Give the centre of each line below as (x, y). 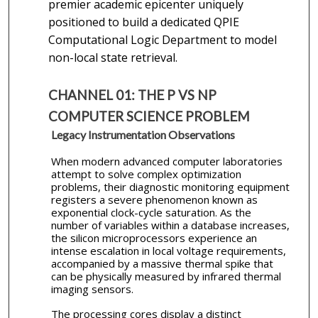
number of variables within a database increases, (170, 225)
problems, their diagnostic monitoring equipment (170, 186)
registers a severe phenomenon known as (154, 199)
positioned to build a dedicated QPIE (143, 22)
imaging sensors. (92, 289)
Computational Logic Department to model (162, 39)
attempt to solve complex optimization (146, 174)
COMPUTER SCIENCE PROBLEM (149, 116)
